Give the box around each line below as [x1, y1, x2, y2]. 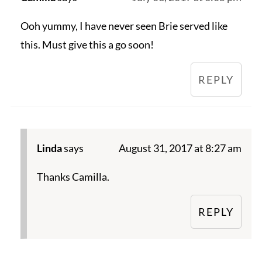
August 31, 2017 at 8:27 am [119, 142, 242, 155]
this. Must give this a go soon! [20, 38, 154, 51]
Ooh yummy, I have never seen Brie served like [20, 19, 227, 33]
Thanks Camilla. [36, 170, 109, 184]
